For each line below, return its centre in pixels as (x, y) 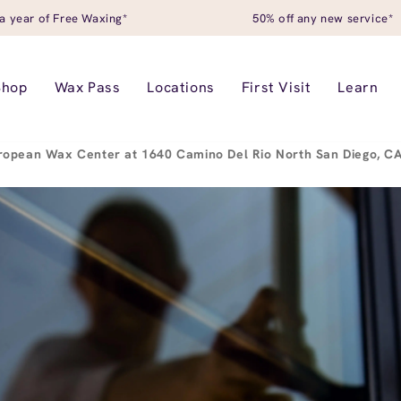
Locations (181, 87)
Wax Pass (87, 87)
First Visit (276, 87)
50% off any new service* (323, 18)
